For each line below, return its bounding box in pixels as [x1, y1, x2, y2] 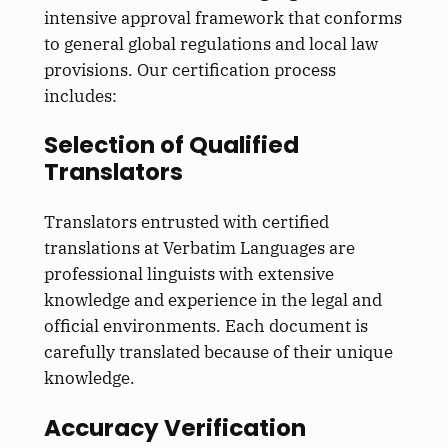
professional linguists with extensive [43, 263, 334, 286]
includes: [43, 84, 117, 107]
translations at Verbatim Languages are [43, 237, 355, 260]
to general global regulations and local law [43, 32, 378, 55]
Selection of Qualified [43, 129, 299, 162]
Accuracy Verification [43, 411, 306, 444]
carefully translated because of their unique [43, 341, 393, 364]
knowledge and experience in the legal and [43, 289, 382, 312]
